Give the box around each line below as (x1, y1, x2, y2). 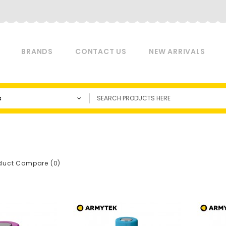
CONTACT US (75, 46, 127, 56)
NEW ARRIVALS (149, 46, 205, 56)
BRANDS (21, 46, 53, 56)
